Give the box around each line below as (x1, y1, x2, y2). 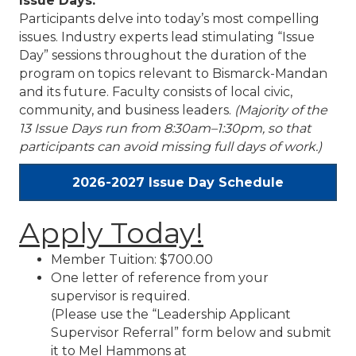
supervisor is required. (51, 288, 190, 304)
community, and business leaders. (19, 103, 234, 118)
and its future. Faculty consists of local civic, (19, 84, 292, 100)
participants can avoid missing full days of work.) (19, 139, 322, 155)
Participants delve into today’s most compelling (19, 11, 319, 27)
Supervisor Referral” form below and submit (51, 325, 331, 341)
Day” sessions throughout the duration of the (19, 48, 307, 64)
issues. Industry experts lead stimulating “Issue (19, 29, 315, 45)
